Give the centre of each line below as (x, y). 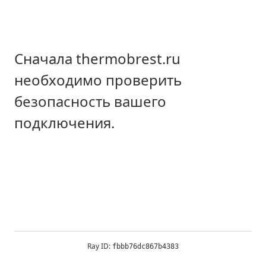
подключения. (64, 123)
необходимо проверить (98, 80)
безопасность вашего (90, 102)
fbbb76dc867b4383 (145, 246)
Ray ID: (100, 246)
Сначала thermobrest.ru (97, 59)
